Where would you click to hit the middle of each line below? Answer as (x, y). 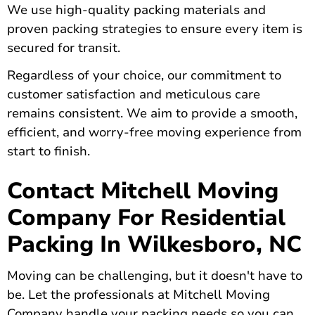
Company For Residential (146, 218)
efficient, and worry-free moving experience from (154, 133)
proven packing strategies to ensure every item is (155, 29)
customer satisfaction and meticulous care (134, 95)
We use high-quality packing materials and (136, 10)
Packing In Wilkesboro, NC (154, 245)
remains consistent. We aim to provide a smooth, (152, 114)
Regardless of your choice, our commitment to (144, 76)
